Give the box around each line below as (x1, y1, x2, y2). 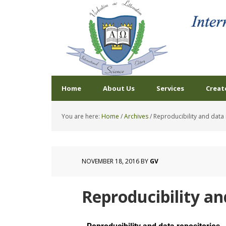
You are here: (62, 112, 101, 121)
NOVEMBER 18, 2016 (82, 157, 139, 165)
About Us (103, 84, 135, 93)
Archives (124, 112, 148, 121)
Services (156, 84, 184, 93)
